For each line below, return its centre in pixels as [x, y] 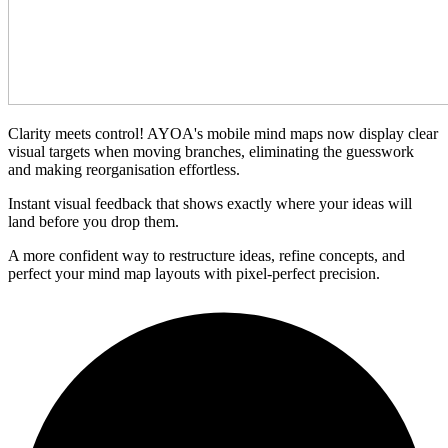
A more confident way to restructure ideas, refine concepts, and [206, 255]
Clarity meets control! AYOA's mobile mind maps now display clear [223, 133]
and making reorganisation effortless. [124, 169]
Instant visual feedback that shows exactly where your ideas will [210, 203]
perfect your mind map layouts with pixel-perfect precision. [194, 273]
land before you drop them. [95, 221]
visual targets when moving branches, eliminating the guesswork [211, 151]
